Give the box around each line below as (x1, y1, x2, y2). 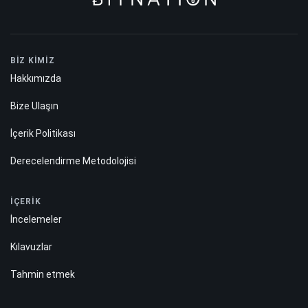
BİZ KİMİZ (10, 56, 55, 66)
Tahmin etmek (10, 269, 75, 280)
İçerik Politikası (10, 128, 76, 140)
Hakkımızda (10, 73, 61, 85)
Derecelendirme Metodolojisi (10, 155, 136, 167)
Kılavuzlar (10, 241, 52, 253)
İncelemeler (10, 214, 62, 225)
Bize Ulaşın (10, 100, 58, 112)
